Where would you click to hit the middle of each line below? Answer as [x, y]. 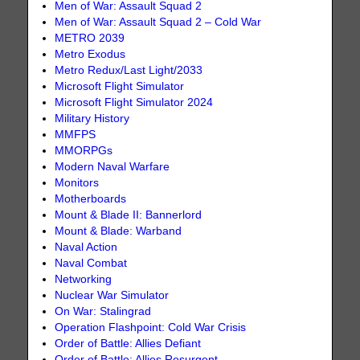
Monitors [77, 182]
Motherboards [91, 198]
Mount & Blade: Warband [119, 231]
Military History [92, 118]
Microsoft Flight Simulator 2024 [134, 102]
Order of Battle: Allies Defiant [128, 343]
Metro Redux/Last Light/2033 [129, 70]
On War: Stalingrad [103, 311]
